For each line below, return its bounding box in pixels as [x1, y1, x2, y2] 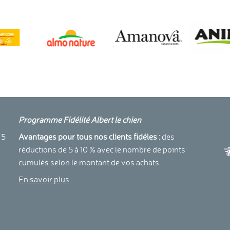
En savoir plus [18, 174, 70, 185]
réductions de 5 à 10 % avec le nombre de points [18, 144, 186, 155]
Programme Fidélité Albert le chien [18, 114, 142, 125]
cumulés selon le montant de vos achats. [18, 157, 162, 168]
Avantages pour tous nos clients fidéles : [18, 131, 161, 142]
